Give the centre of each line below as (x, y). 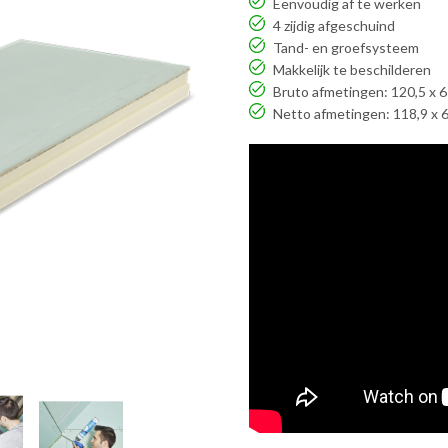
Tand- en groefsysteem (346, 47)
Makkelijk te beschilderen (352, 69)
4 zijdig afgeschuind (334, 25)
